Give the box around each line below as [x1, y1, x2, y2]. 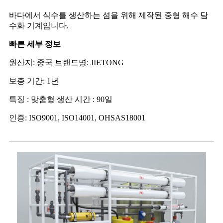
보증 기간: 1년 [9, 76, 59, 85]
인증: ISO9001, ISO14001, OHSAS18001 [9, 113, 145, 122]
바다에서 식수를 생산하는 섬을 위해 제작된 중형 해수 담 [9, 10, 208, 19]
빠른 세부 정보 [9, 39, 61, 48]
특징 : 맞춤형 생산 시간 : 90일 [9, 95, 112, 104]
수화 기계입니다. [9, 21, 69, 30]
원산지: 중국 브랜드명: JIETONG [9, 58, 124, 67]
